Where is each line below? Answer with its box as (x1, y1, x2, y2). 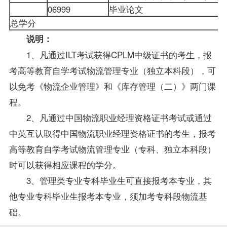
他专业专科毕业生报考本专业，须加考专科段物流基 (9, 189, 207, 202)
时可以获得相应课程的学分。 (9, 158, 121, 171)
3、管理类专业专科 (9, 173, 100, 186)
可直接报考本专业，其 (125, 173, 212, 186)
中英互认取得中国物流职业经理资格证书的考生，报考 (9, 126, 216, 139)
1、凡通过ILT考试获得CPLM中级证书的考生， (9, 48, 203, 61)
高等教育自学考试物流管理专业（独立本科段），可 (17, 63, 216, 77)
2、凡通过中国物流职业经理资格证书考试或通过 (9, 110, 212, 124)
